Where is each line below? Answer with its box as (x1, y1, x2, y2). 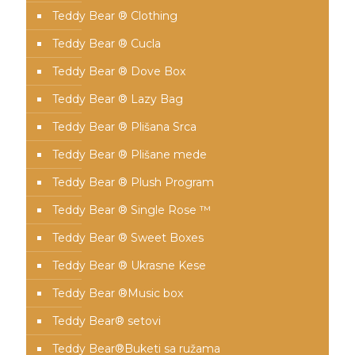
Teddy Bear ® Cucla (52, 36, 161, 51)
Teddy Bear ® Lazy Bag (52, 91, 183, 106)
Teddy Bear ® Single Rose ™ (52, 202, 211, 217)
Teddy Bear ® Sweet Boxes (52, 230, 204, 245)
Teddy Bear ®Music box (52, 285, 183, 300)
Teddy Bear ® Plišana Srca (52, 119, 197, 134)
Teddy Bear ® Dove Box (52, 63, 185, 78)
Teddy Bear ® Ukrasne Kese (52, 258, 206, 273)
